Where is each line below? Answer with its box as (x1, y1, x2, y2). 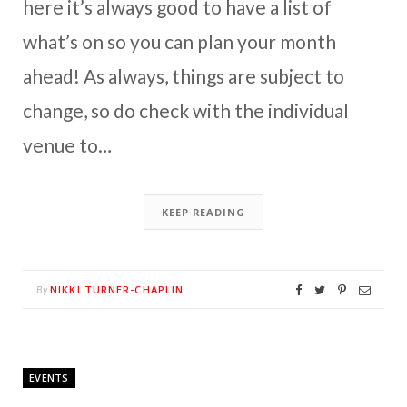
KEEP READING (162, 205, 245, 220)
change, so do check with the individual (23, 99, 349, 123)
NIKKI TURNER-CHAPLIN (50, 283, 184, 297)
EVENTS (29, 371, 69, 385)
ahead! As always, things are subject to (23, 65, 344, 88)
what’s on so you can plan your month (23, 30, 336, 54)
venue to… (23, 134, 112, 157)
